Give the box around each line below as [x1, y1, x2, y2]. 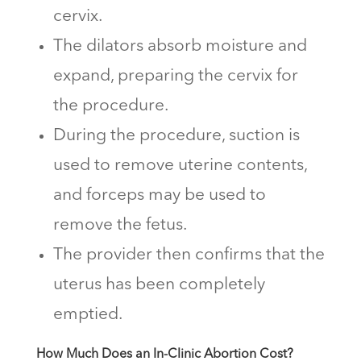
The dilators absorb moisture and [52, 37, 307, 55]
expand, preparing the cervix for [52, 67, 298, 85]
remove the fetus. [52, 216, 187, 234]
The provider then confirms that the [52, 246, 325, 263]
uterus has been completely [52, 276, 265, 293]
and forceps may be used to [52, 186, 266, 204]
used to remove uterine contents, [52, 156, 307, 174]
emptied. [52, 305, 122, 323]
